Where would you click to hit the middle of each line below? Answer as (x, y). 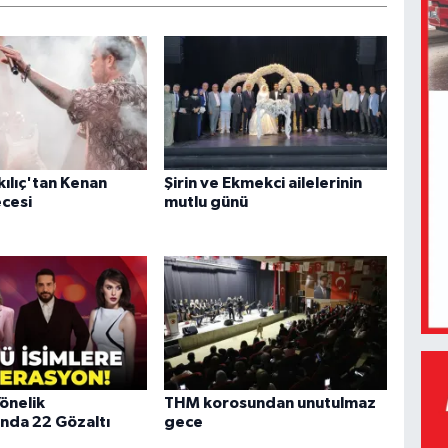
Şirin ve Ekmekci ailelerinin (262, 182)
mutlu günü (205, 201)
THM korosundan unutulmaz (269, 403)
